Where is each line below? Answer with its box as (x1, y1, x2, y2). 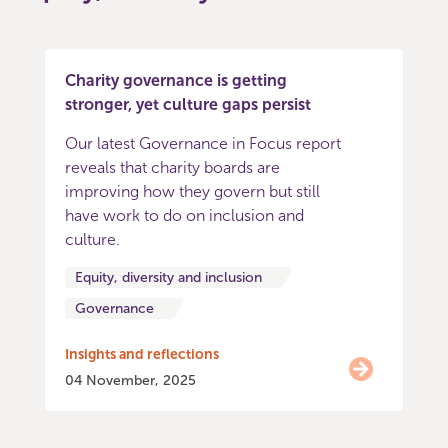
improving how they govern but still (65, 182, 320, 201)
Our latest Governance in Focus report (65, 134, 341, 153)
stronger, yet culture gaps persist (65, 95, 311, 114)
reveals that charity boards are (65, 158, 280, 177)
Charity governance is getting (65, 71, 287, 90)
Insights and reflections (65, 346, 219, 363)
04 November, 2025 (65, 372, 196, 389)
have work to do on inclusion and (65, 206, 304, 225)
